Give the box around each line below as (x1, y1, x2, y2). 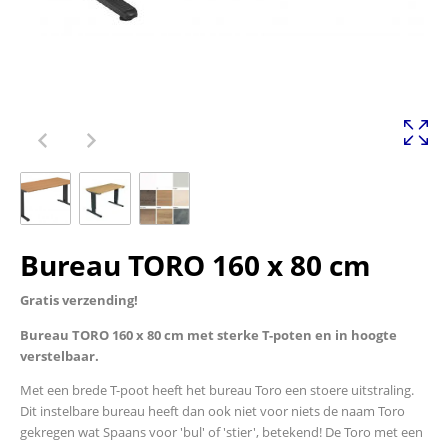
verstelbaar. (20, 346, 99, 365)
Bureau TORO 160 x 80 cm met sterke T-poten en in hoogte (20, 325, 397, 344)
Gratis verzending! (20, 291, 138, 310)
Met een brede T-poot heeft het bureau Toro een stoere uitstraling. (20, 380, 414, 399)
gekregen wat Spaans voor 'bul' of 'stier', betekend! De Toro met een (20, 422, 423, 441)
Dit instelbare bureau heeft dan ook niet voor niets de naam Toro (20, 401, 405, 420)
